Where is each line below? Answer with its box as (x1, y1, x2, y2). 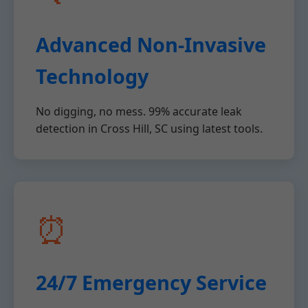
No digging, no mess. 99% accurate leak (36, 104, 242, 119)
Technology (36, 63, 148, 89)
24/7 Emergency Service (36, 269, 267, 296)
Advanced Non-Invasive (36, 31, 266, 58)
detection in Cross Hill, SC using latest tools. (36, 121, 263, 136)
